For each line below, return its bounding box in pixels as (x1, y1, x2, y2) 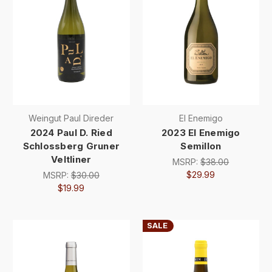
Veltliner (51, 153, 92, 165)
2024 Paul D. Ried (30, 126, 112, 138)
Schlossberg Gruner (22, 140, 120, 152)
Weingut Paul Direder (29, 112, 114, 123)
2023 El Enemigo (161, 126, 240, 138)
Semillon (180, 140, 222, 152)
